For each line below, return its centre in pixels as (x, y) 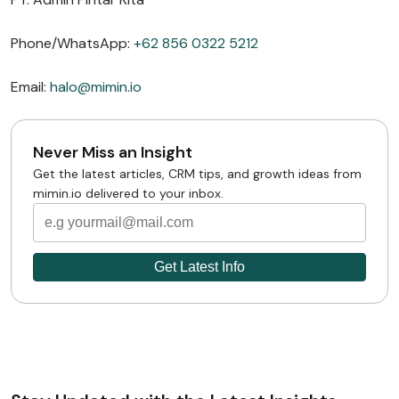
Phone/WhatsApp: (72, 43)
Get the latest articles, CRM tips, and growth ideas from (197, 174)
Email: (30, 87)
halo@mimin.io (96, 87)
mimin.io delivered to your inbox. (128, 193)
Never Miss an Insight (113, 152)
